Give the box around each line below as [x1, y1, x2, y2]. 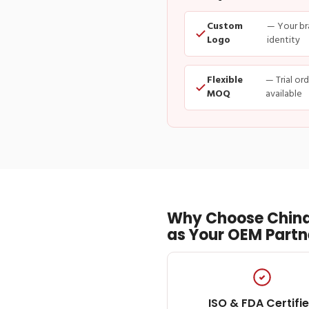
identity [266, 32, 300, 48]
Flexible [207, 72, 243, 88]
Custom [207, 18, 243, 34]
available [266, 86, 303, 102]
